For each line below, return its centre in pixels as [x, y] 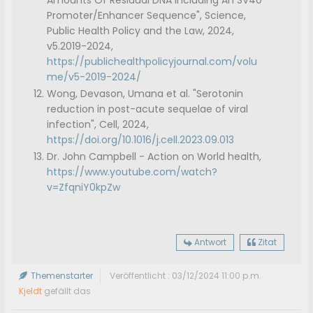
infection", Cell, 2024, [98, 125]
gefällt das [67, 291]
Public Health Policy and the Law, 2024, [141, 31]
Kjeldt [31, 291]
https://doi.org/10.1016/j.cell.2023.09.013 [141, 140]
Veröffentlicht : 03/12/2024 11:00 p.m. [186, 276]
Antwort [210, 242]
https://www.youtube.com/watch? [132, 172]
